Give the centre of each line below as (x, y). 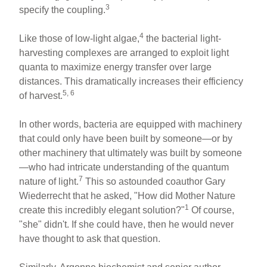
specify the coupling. (63, 10)
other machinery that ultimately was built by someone (131, 153)
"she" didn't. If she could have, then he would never (127, 224)
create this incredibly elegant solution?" (102, 210)
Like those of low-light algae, (80, 38)
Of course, (212, 210)
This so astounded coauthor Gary (154, 181)
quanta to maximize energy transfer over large (116, 67)
